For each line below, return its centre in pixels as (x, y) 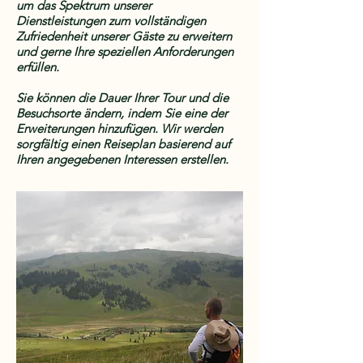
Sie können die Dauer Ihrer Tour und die (122, 98)
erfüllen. (38, 67)
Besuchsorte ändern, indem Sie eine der (122, 113)
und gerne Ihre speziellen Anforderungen (125, 51)
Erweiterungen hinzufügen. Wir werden (120, 128)
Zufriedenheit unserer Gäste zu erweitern (124, 36)
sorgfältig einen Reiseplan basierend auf (123, 144)
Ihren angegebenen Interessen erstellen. (122, 159)
